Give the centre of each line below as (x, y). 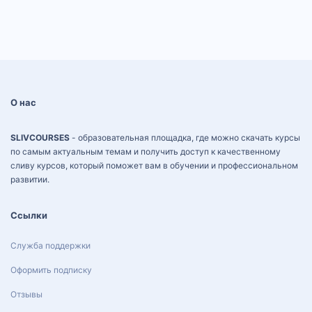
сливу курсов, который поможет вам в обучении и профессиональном (154, 165)
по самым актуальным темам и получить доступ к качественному (146, 151)
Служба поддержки (50, 245)
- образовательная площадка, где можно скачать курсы (185, 138)
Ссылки (29, 215)
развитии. (30, 179)
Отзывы (26, 294)
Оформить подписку (51, 270)
